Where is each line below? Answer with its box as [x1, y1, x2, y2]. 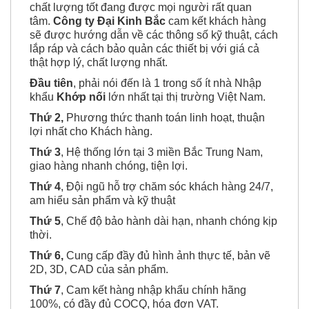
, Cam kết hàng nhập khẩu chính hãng [61, 284, 246, 297]
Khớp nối [54, 91, 108, 103]
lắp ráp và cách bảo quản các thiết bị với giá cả [30, 43, 259, 55]
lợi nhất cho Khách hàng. [30, 126, 152, 138]
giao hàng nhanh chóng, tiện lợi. [30, 160, 188, 172]
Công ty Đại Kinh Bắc [53, 15, 168, 28]
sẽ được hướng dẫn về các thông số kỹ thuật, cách [30, 29, 278, 41]
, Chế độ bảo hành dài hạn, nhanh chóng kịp [61, 215, 277, 228]
